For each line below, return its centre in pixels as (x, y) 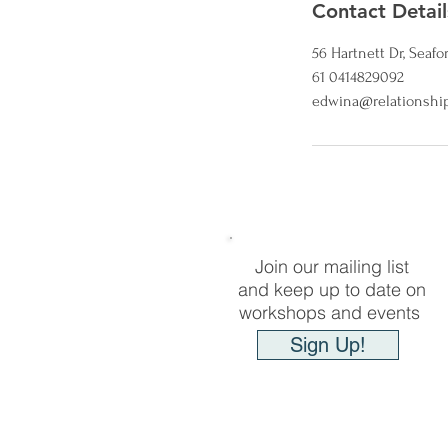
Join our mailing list (331, 267)
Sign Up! (328, 345)
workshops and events (331, 313)
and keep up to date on (331, 290)
